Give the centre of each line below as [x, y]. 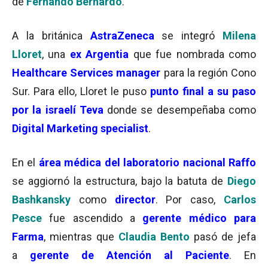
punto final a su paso [203, 91]
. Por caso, [190, 200]
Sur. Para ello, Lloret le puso [81, 91]
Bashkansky [41, 200]
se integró [192, 36]
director [135, 200]
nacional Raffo [218, 162]
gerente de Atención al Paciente [130, 255]
